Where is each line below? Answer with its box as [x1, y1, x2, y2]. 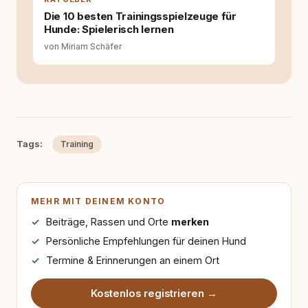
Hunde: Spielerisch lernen [44, 23, 174, 36]
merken [170, 216, 209, 228]
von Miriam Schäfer [44, 41, 122, 52]
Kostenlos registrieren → [91, 287, 217, 300]
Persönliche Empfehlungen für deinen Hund [45, 235, 246, 247]
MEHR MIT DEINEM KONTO [31, 196, 166, 206]
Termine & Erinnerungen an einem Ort [45, 254, 219, 266]
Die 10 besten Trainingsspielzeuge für [44, 10, 236, 23]
